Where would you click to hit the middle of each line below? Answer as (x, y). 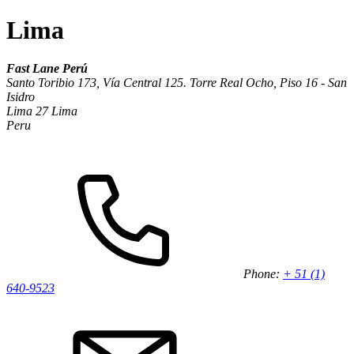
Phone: (263, 274)
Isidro (21, 97)
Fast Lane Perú (47, 69)
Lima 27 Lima (42, 111)
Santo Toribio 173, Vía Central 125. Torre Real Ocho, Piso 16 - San (177, 83)
